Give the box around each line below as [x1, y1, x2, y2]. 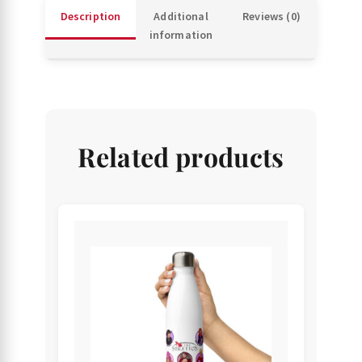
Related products [78, 139, 284, 175]
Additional [154, 9, 208, 24]
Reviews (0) [242, 9, 301, 24]
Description [60, 9, 121, 24]
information [149, 27, 213, 43]
